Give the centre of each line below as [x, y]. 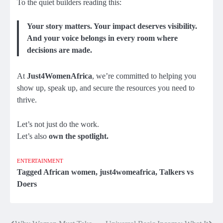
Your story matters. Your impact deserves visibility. [112, 26]
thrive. [27, 100]
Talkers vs [176, 172]
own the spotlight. [79, 136]
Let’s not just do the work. [58, 124]
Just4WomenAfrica [59, 76]
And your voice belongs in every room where [102, 38]
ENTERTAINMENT [40, 161]
